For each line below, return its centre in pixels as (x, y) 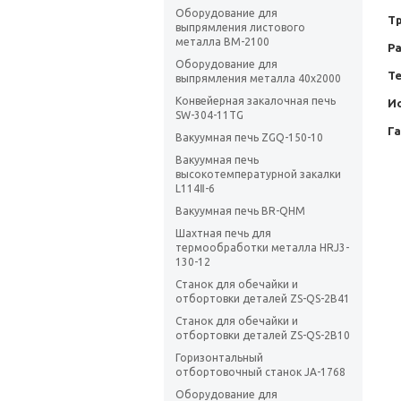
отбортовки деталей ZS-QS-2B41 (263, 299)
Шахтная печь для (223, 234)
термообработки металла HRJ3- (262, 248)
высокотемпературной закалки (258, 175)
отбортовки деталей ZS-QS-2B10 (263, 336)
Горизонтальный (219, 358)
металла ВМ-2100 (222, 42)
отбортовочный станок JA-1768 (260, 372)
